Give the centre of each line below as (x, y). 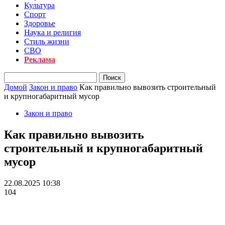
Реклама (40, 60)
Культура (39, 5)
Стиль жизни (47, 41)
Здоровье (40, 23)
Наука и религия (52, 32)
